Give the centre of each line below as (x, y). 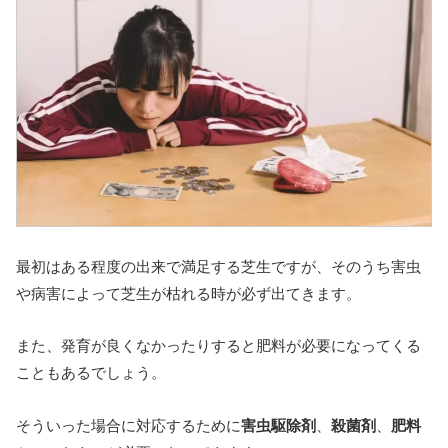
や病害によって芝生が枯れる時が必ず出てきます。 (188, 293)
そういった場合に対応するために (128, 425)
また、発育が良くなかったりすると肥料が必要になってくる (218, 346)
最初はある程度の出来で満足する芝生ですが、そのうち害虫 (218, 266)
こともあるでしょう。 (91, 373)
